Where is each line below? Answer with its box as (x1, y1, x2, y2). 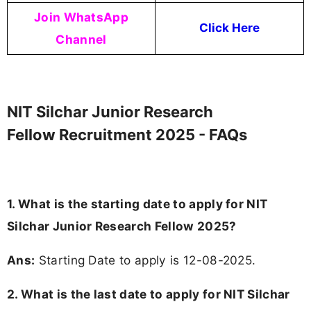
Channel (56, 31, 107, 47)
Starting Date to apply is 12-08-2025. (35, 252, 256, 267)
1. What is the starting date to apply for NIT (7, 196, 268, 211)
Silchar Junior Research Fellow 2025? (7, 218, 237, 233)
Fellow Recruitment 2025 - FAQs (7, 126, 247, 144)
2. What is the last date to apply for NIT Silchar (7, 286, 290, 301)
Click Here (199, 20, 260, 35)
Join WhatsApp (33, 9, 129, 24)
